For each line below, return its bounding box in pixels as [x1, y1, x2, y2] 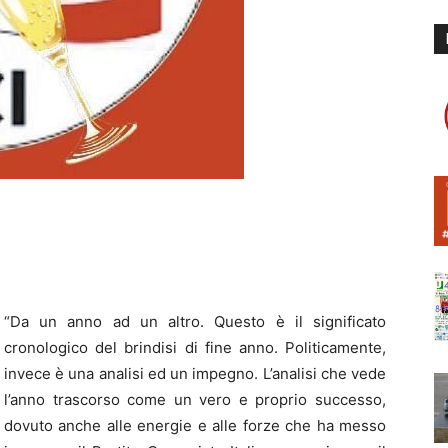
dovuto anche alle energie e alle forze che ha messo [4, 416, 386, 435]
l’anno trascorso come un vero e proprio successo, [4, 390, 386, 409]
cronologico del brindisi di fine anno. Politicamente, [4, 338, 386, 357]
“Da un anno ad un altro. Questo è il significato [4, 312, 386, 331]
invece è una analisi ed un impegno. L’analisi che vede [4, 364, 386, 383]
